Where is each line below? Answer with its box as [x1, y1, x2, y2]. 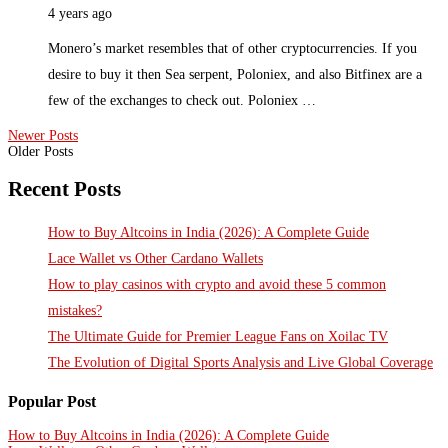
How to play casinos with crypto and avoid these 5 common [48, 276, 386, 292]
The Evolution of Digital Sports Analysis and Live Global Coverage [48, 354, 433, 370]
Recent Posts [8, 177, 121, 202]
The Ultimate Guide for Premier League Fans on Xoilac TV [48, 328, 388, 344]
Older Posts [8, 143, 73, 159]
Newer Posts [8, 127, 78, 143]
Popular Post [8, 391, 96, 411]
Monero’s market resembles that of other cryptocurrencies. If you [48, 40, 417, 56]
